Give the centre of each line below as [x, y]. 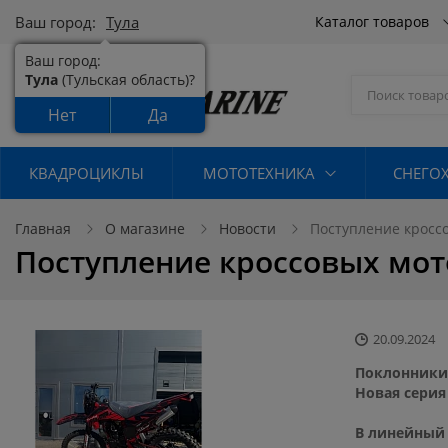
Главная [43, 228]
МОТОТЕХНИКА [258, 172]
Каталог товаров [374, 21]
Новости [247, 228]
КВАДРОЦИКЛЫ [86, 172]
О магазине [145, 228]
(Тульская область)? [126, 79]
